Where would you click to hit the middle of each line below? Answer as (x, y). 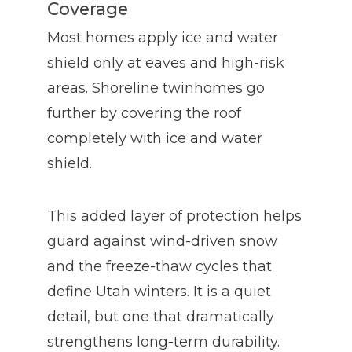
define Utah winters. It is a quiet (159, 291)
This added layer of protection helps (174, 216)
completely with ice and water (155, 138)
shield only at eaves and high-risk (166, 62)
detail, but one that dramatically (161, 316)
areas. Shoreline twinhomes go (156, 88)
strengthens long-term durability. (163, 341)
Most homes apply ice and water (163, 37)
